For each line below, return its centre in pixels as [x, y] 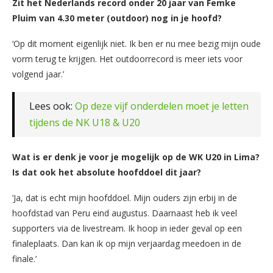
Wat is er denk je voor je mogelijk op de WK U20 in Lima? [136, 157]
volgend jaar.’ [38, 74]
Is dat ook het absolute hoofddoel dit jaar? [107, 172]
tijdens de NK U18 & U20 [85, 122]
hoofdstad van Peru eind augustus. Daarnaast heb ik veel [125, 213]
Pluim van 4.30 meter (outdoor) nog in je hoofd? [117, 18]
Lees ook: [52, 106]
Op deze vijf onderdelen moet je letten [162, 106]
